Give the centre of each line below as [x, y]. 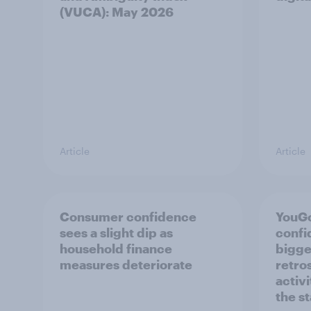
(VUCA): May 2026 [117, 12]
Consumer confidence [128, 217]
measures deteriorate [126, 264]
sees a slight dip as [116, 233]
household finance [116, 249]
